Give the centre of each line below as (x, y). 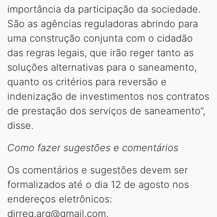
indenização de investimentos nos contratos (108, 96)
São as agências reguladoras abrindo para (103, 24)
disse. (20, 125)
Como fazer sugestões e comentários (93, 148)
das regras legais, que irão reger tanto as (101, 53)
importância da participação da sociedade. (104, 9)
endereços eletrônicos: (60, 199)
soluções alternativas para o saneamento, (102, 67)
